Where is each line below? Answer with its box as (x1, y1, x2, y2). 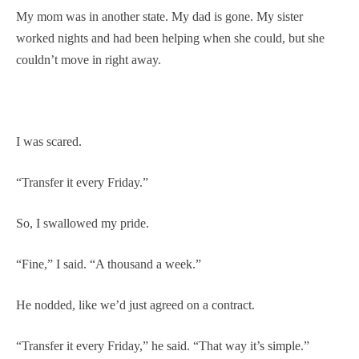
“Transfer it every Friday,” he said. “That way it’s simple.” (16, 338, 309, 353)
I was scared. (16, 134, 82, 148)
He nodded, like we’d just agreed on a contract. (16, 297, 255, 312)
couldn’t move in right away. (16, 52, 161, 67)
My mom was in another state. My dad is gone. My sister (16, 9, 303, 23)
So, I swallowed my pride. (16, 216, 149, 230)
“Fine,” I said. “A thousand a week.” (16, 256, 201, 271)
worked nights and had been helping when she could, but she (16, 30, 325, 45)
